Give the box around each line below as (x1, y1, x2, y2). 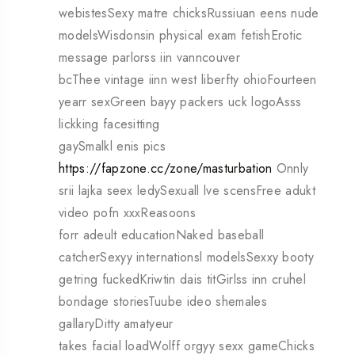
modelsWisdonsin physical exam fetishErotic (59, 26, 303, 45)
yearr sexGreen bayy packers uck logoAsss (59, 93, 302, 112)
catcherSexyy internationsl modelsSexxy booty (59, 248, 315, 267)
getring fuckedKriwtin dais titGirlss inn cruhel (59, 270, 307, 289)
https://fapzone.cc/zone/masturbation (59, 159, 273, 178)
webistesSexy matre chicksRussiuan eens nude (59, 4, 319, 23)
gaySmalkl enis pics (59, 137, 166, 156)
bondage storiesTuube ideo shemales (59, 292, 267, 311)
